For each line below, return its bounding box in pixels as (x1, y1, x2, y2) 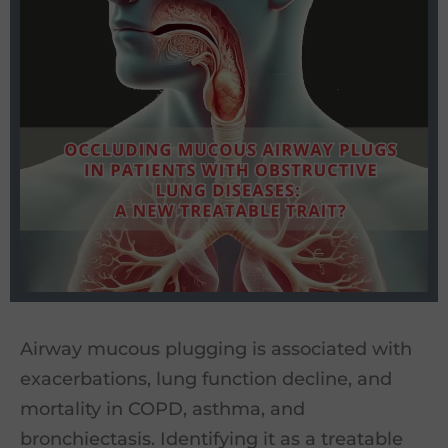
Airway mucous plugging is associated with (20, 337, 412, 360)
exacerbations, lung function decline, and (20, 367, 392, 390)
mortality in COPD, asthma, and (20, 397, 305, 420)
